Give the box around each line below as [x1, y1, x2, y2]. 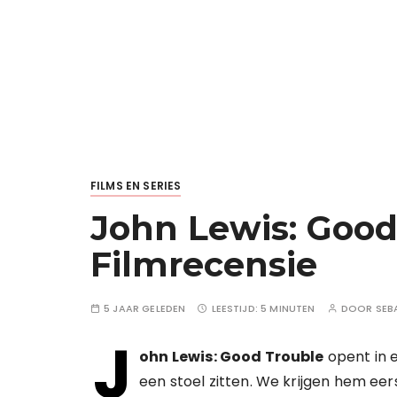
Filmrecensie [90, 244, 317, 285]
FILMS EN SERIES [90, 178, 182, 193]
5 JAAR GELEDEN [104, 301, 186, 315]
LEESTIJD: [211, 301, 261, 315]
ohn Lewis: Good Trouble [139, 346, 324, 367]
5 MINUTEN [261, 301, 315, 315]
